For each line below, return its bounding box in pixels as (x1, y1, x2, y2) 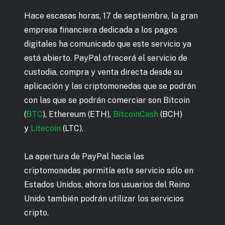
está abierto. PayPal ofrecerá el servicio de (24, 53, 187, 63)
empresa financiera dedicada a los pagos (24, 25, 177, 35)
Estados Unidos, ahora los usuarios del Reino (24, 179, 190, 189)
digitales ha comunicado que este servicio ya (24, 39, 191, 49)
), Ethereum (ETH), (43, 109, 113, 119)
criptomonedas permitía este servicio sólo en (24, 165, 193, 175)
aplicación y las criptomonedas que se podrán (24, 81, 196, 91)
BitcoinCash (113, 109, 158, 119)
